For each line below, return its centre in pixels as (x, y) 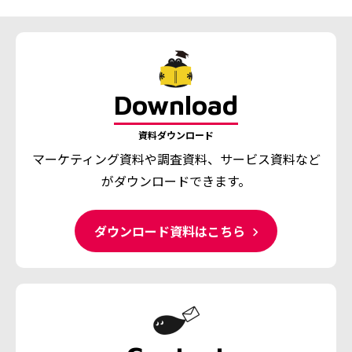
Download (176, 105)
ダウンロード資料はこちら (171, 231)
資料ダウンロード (176, 135)
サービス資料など (270, 159)
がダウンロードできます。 (176, 181)
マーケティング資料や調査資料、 (126, 159)
